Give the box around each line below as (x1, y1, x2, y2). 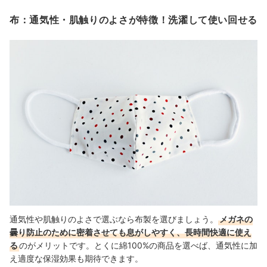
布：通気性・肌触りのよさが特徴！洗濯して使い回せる (10, 14, 258, 26)
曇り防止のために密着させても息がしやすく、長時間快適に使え (10, 226, 252, 237)
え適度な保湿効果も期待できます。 (10, 253, 143, 263)
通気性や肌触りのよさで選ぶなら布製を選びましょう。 (10, 213, 218, 224)
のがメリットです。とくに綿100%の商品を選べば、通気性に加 (19, 240, 257, 250)
